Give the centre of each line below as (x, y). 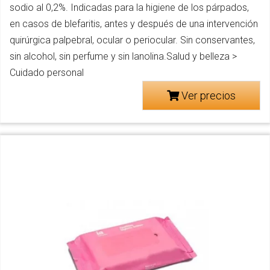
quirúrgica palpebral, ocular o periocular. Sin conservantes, (132, 40)
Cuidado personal (47, 73)
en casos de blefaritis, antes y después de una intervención (134, 24)
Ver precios (207, 96)
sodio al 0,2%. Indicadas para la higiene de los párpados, (129, 8)
